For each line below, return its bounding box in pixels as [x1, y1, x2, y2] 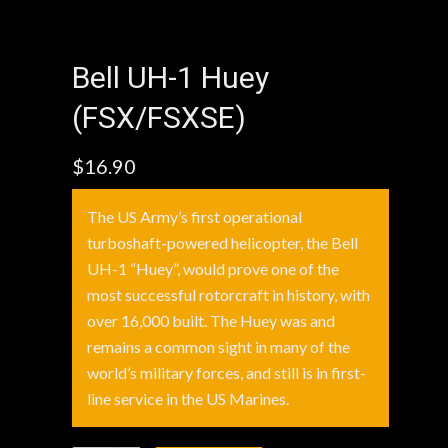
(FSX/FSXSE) [72, 100, 247, 135]
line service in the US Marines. [87, 389, 290, 408]
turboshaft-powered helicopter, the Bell [87, 233, 359, 252]
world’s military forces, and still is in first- [87, 363, 367, 382]
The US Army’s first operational [87, 207, 303, 226]
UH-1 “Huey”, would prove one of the [87, 259, 340, 278]
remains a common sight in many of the [87, 337, 351, 356]
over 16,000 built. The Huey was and [87, 311, 336, 330]
